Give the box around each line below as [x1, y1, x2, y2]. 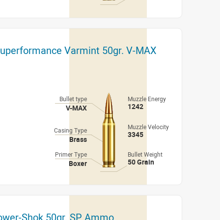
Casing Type [54, 126, 87, 134]
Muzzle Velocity [128, 123, 169, 131]
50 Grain [128, 157, 154, 166]
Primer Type [55, 150, 87, 158]
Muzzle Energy [128, 95, 166, 103]
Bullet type [59, 95, 87, 103]
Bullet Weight [128, 150, 163, 158]
